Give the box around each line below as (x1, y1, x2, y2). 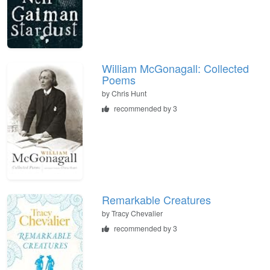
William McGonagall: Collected (102, 60, 249, 77)
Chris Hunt (111, 88, 146, 99)
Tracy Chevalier (111, 208, 163, 219)
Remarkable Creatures (102, 192, 211, 208)
